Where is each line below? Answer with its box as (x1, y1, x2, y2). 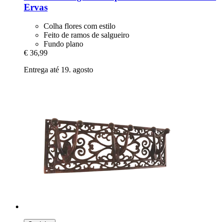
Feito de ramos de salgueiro (44, 31, 129, 40)
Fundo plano (44, 40, 83, 49)
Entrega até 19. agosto (24, 65, 93, 74)
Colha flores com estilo (44, 22, 115, 31)
